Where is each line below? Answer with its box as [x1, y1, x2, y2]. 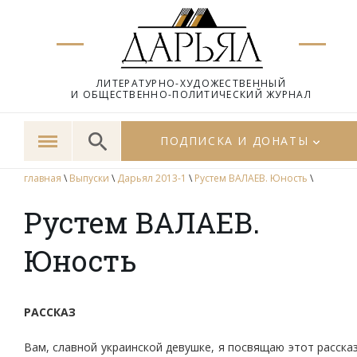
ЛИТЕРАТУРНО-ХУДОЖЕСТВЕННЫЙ [96, 76, 286, 90]
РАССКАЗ [24, 304, 76, 320]
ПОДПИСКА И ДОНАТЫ [160, 133, 309, 148]
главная [24, 171, 61, 185]
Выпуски [69, 171, 109, 185]
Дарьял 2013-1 [117, 171, 186, 185]
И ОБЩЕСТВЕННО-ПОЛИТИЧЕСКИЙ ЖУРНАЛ [71, 88, 312, 101]
